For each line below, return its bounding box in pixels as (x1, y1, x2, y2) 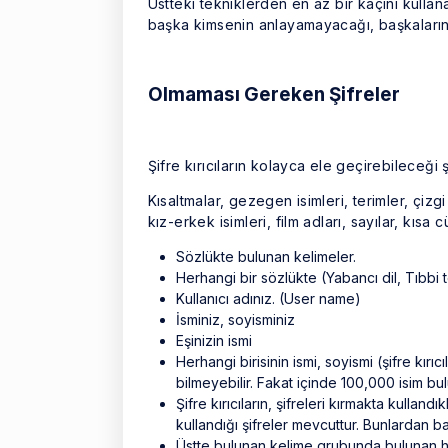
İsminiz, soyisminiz (175, 310, 295, 328)
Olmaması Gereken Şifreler (147, 82, 400, 106)
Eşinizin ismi (175, 331, 252, 349)
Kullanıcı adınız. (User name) (175, 289, 361, 307)
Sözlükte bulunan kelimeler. (175, 247, 356, 265)
